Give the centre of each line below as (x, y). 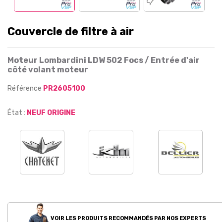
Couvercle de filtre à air (71, 31)
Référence (25, 88)
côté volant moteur (48, 70)
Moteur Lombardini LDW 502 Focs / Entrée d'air (104, 60)
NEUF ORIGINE (51, 113)
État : (16, 113)
